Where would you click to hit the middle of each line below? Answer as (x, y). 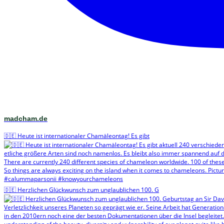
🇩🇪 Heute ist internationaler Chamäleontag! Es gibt (77, 135)
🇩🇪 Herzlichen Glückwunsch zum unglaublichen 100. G (81, 189)
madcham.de (26, 118)
